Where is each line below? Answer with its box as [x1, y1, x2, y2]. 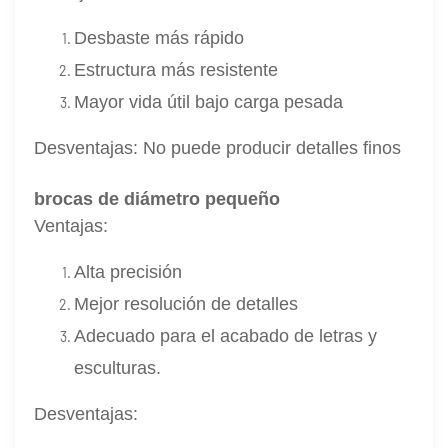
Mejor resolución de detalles [74, 294, 299, 315]
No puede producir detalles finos [143, 138, 402, 159]
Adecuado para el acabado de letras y [74, 326, 378, 347]
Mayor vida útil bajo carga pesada [74, 92, 344, 113]
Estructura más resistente [74, 60, 279, 81]
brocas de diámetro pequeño [34, 189, 281, 210]
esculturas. [74, 358, 162, 379]
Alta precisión [74, 262, 183, 283]
